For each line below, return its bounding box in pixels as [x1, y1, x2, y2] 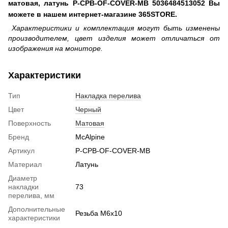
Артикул [8, 146, 35, 155]
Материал [8, 160, 42, 168]
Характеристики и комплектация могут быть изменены [8, 23, 220, 32]
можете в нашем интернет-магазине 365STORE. [8, 10, 177, 18]
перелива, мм [8, 191, 54, 199]
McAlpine [75, 132, 105, 141]
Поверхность [8, 119, 51, 127]
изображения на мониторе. [8, 44, 103, 52]
